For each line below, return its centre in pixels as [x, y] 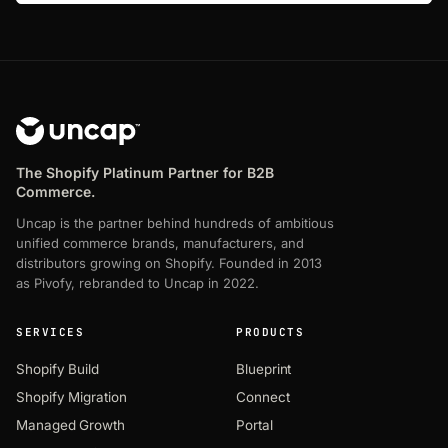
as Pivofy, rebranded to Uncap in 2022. [137, 282]
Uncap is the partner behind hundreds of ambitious [175, 222]
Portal [254, 424]
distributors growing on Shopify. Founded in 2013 [169, 262]
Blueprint [264, 368]
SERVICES [50, 331]
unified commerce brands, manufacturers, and [160, 242]
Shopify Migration [71, 396]
